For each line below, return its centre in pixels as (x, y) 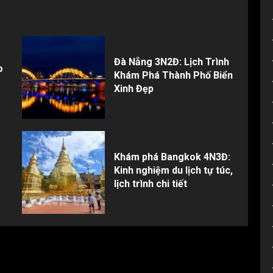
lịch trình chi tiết (150, 184)
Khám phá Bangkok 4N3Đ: (172, 157)
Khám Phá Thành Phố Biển (173, 76)
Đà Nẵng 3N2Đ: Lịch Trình (171, 62)
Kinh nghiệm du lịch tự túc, (173, 171)
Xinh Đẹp (133, 89)
